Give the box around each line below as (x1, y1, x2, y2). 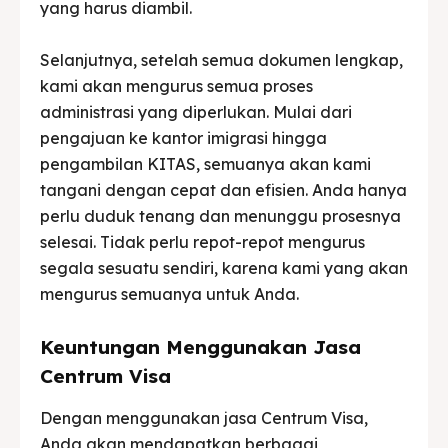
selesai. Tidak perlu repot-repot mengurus (40, 231, 365, 252)
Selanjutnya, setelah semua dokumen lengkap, (40, 49, 403, 70)
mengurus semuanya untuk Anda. (40, 283, 299, 304)
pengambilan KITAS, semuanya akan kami (40, 153, 371, 174)
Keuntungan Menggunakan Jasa (40, 334, 361, 359)
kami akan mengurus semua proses (40, 75, 313, 96)
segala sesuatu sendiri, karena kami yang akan (40, 257, 408, 278)
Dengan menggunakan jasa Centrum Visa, (40, 407, 368, 428)
